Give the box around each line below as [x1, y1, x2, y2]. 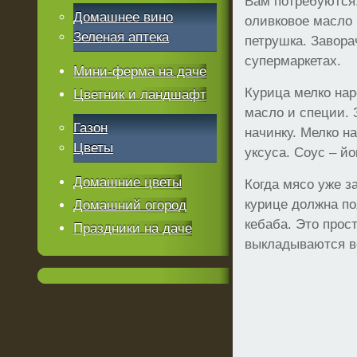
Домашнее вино [73, 10, 174, 25]
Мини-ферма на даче [73, 64, 207, 79]
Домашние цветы [73, 175, 182, 190]
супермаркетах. [245, 53, 342, 69]
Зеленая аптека [73, 29, 170, 45]
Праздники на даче [73, 221, 193, 236]
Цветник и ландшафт [73, 87, 207, 102]
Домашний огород [73, 198, 187, 213]
